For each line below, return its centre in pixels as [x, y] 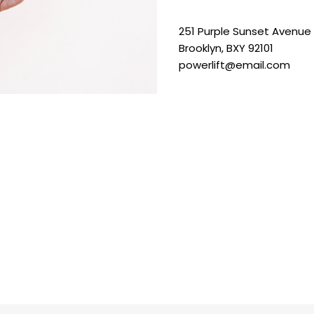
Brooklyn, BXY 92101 [226, 48]
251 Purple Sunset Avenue [245, 31]
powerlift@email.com [234, 65]
